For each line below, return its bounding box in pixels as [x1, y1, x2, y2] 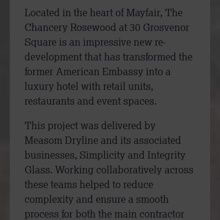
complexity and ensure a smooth [25, 192, 169, 206]
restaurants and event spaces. [25, 94, 157, 108]
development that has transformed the [25, 50, 192, 63]
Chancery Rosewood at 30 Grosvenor [25, 21, 190, 34]
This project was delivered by [25, 119, 156, 132]
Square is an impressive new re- [25, 35, 166, 49]
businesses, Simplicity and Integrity [25, 148, 186, 162]
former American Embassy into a [25, 65, 171, 78]
